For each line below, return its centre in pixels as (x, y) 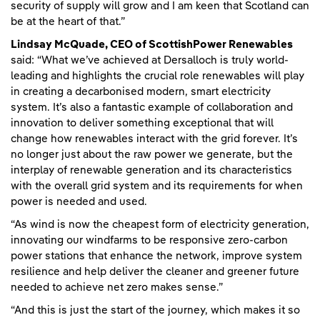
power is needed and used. (79, 201)
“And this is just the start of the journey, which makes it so (155, 310)
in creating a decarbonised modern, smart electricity (141, 91)
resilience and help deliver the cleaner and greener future (155, 271)
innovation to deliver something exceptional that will (142, 123)
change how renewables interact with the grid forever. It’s (154, 139)
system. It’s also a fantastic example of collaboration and (152, 107)
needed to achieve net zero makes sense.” (117, 287)
